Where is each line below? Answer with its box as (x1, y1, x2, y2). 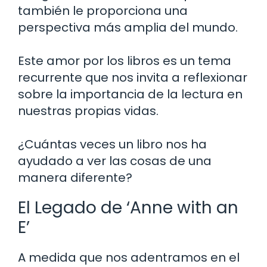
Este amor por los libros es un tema (18, 52, 231, 69)
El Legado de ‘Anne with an (18, 195, 238, 219)
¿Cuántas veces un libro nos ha (18, 135, 207, 153)
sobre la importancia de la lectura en (18, 85, 243, 103)
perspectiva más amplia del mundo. (18, 18, 238, 36)
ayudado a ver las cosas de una (18, 152, 212, 169)
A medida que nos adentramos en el (18, 249, 240, 266)
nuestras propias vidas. (18, 102, 159, 119)
